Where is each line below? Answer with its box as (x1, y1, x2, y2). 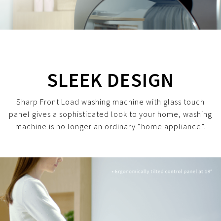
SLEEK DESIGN (47, 67, 174, 92)
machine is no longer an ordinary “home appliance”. (15, 121, 206, 131)
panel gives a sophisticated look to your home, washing (9, 109, 212, 119)
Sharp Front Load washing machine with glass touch (16, 96, 205, 107)
